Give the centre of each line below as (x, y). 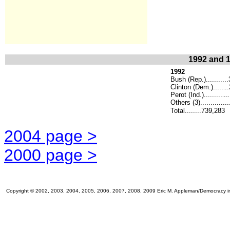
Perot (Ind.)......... (196, 95)
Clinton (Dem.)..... (197, 87)
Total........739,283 (198, 111)
